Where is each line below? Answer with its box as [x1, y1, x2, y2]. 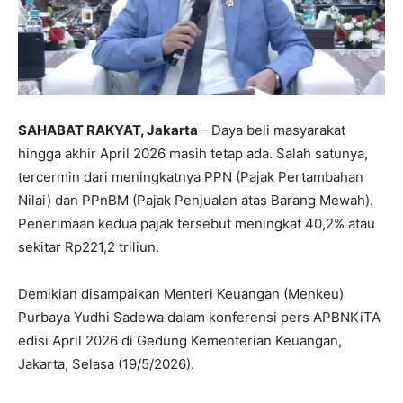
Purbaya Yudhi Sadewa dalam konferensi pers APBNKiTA [18, 309, 381, 327]
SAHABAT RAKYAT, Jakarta [18, 121, 201, 139]
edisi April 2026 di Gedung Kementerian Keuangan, [18, 332, 342, 350]
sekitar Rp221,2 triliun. [18, 238, 159, 256]
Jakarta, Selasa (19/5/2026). [18, 355, 194, 373]
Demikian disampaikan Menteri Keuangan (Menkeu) [18, 285, 344, 303]
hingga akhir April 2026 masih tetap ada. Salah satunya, [18, 145, 368, 163]
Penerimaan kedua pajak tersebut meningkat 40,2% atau [18, 215, 375, 233]
